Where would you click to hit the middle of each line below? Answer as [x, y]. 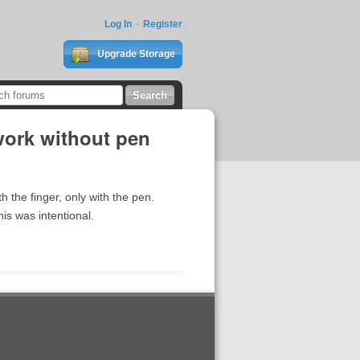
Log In [118, 24]
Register [162, 24]
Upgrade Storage [135, 54]
